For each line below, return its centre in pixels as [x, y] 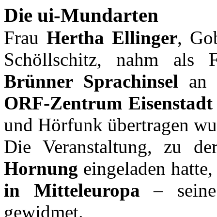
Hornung [41, 168]
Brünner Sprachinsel [91, 81]
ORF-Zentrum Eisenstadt [108, 103]
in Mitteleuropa [72, 190]
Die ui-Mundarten [81, 15]
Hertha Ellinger [112, 38]
